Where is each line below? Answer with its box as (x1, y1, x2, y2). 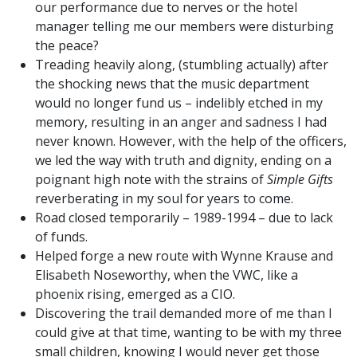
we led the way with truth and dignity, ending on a (35, 151, 331, 169)
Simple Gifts (267, 171, 333, 188)
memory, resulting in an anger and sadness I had (35, 113, 327, 131)
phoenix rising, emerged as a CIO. (35, 285, 235, 303)
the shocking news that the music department (35, 75, 309, 92)
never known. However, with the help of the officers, (35, 132, 347, 150)
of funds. (35, 228, 88, 245)
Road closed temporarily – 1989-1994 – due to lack (35, 209, 333, 226)
